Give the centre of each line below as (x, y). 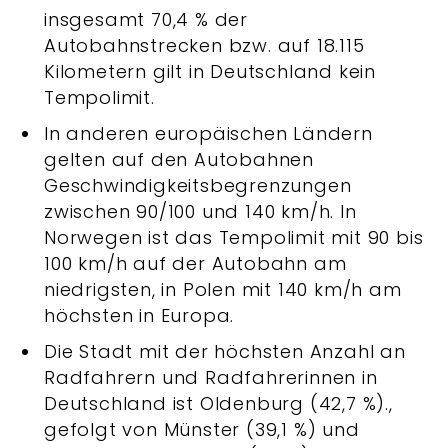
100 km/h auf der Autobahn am (195, 263)
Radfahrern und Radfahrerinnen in (211, 377)
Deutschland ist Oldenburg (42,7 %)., (218, 403)
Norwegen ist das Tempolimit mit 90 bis (234, 237)
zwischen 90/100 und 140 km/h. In (200, 211)
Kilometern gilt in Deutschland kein (210, 71)
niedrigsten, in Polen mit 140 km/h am (223, 289)
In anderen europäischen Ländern (208, 133)
